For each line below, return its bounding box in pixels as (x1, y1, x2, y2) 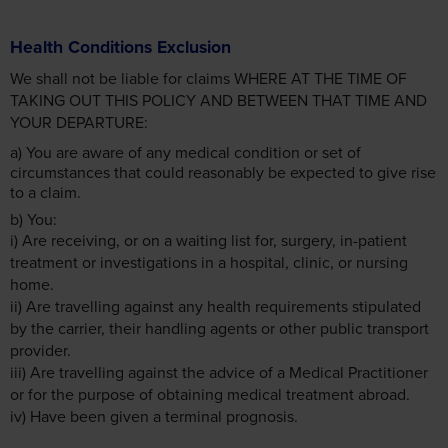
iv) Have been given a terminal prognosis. (10, 404, 298, 427)
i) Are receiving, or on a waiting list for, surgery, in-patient (10, 228, 407, 251)
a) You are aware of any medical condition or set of (10, 141, 361, 164)
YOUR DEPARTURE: (10, 110, 148, 133)
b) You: (10, 207, 57, 230)
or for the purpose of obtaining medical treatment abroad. (10, 382, 410, 405)
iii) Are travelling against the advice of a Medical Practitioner (10, 360, 428, 383)
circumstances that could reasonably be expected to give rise (10, 161, 436, 184)
